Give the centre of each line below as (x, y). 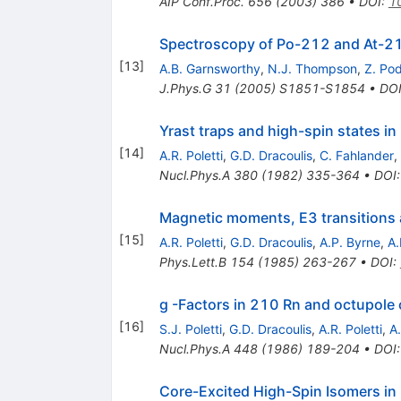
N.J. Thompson (312, 69)
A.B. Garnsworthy (209, 69)
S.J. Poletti (190, 329)
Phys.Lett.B (192, 262)
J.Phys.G (185, 89)
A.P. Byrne (350, 243)
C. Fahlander (356, 156)
